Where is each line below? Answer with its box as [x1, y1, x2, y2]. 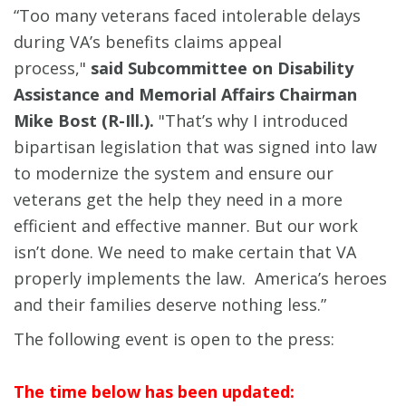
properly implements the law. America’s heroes [14, 267, 387, 290]
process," [14, 57, 91, 80]
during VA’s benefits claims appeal [14, 31, 282, 53]
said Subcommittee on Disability [91, 57, 353, 80]
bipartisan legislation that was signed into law [14, 136, 377, 159]
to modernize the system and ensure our [14, 162, 333, 185]
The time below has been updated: [14, 381, 295, 403]
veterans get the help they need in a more [14, 188, 343, 211]
